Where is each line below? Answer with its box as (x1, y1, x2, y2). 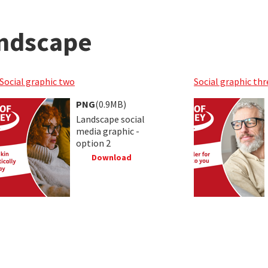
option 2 (76, 136, 111, 149)
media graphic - (76, 124, 139, 137)
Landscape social (76, 112, 145, 125)
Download (89, 151, 132, 163)
